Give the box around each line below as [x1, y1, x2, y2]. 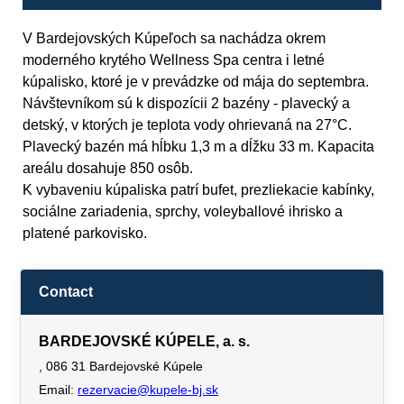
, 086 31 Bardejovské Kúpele [39, 359, 203, 373]
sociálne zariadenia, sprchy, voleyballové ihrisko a [23, 204, 343, 219]
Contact [39, 284, 93, 299]
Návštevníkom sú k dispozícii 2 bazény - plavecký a [23, 96, 350, 111]
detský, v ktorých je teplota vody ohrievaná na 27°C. [23, 117, 352, 133]
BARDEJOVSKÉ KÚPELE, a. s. [39, 334, 250, 349]
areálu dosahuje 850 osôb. [23, 161, 193, 176]
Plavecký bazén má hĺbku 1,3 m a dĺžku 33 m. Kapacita [23, 139, 374, 154]
